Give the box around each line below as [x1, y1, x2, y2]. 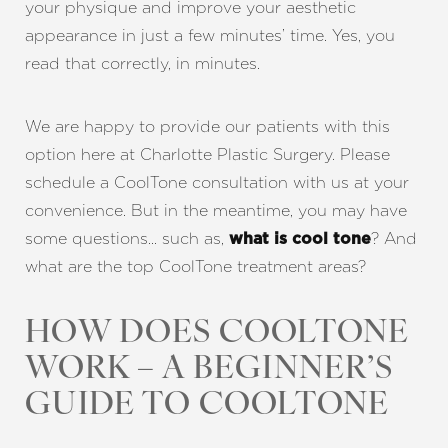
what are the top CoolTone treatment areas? [25, 257, 366, 276]
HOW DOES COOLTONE [25, 318, 410, 350]
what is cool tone [229, 231, 371, 247]
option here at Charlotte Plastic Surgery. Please [25, 145, 390, 164]
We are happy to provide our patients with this [25, 117, 390, 136]
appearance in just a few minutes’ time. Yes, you [25, 26, 395, 45]
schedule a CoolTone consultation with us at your [25, 173, 409, 192]
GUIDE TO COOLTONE [25, 390, 390, 422]
